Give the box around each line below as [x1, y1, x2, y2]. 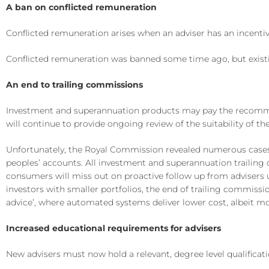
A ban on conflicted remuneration [6, 2, 157, 13]
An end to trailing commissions [6, 79, 143, 90]
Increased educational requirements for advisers [6, 223, 221, 234]
